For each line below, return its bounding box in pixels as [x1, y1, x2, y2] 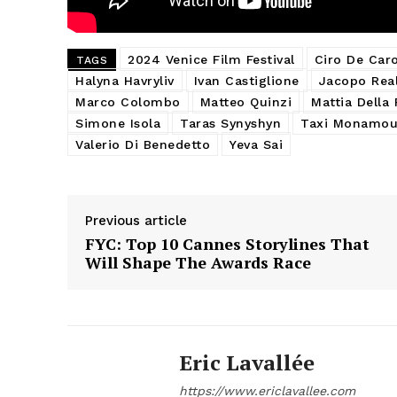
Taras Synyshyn [180, 115, 281, 130]
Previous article [85, 212, 187, 229]
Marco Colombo [75, 94, 181, 109]
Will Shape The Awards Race [85, 251, 311, 273]
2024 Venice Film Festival [128, 51, 295, 66]
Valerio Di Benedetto [75, 136, 210, 152]
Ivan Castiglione [193, 73, 300, 88]
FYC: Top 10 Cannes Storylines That [85, 232, 370, 254]
